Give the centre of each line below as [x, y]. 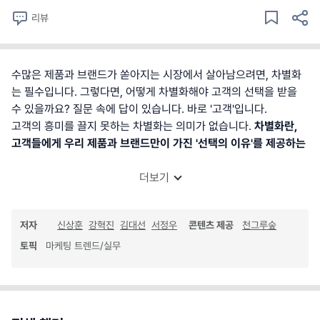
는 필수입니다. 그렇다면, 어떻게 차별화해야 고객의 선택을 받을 [154, 92]
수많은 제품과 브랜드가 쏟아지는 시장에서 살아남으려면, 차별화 [156, 75]
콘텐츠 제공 [211, 225]
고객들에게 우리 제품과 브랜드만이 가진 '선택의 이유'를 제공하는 [159, 144]
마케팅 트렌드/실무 [83, 246]
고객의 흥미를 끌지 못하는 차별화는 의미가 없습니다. [133, 126]
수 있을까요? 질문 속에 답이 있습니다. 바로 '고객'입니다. [139, 109]
